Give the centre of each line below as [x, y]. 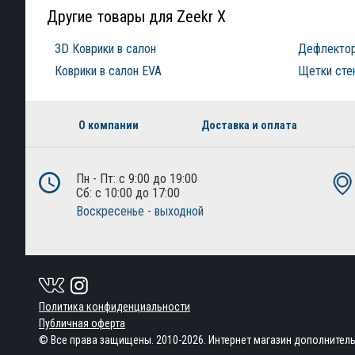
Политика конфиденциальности [115, 307]
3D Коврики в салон [105, 49]
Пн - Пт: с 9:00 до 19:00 [137, 179]
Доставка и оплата [249, 125]
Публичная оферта [82, 323]
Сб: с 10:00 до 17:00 [128, 193]
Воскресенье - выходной [140, 211]
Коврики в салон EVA [108, 71]
